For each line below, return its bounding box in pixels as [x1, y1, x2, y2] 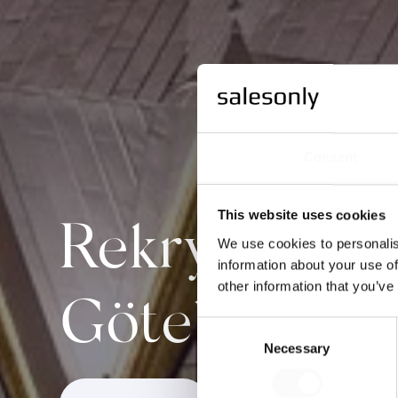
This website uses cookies [217, 207, 386, 223]
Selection [196, 340, 251, 356]
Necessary [264, 340, 330, 356]
